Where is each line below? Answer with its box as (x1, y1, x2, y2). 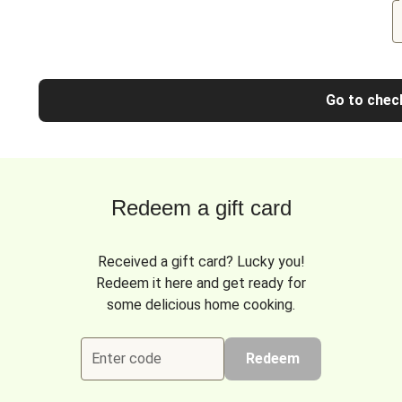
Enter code (92, 350, 162, 367)
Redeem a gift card (110, 196, 292, 220)
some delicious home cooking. (107, 296, 295, 313)
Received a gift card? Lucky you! (97, 253, 305, 270)
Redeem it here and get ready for (96, 275, 306, 292)
